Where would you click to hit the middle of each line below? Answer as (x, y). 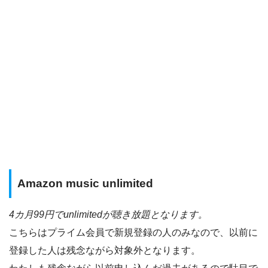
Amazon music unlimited (85, 183)
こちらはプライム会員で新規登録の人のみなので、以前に (133, 233)
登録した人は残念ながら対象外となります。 (105, 251)
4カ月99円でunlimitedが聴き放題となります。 (108, 215)
